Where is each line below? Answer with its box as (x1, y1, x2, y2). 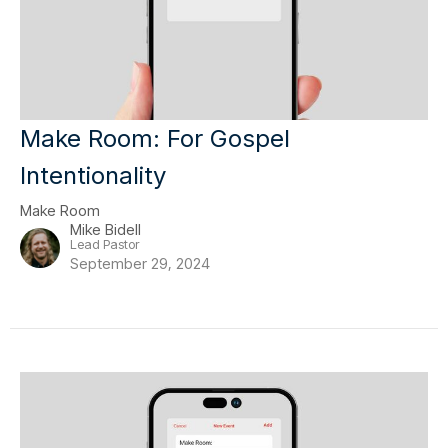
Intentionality (20, 160, 166, 190)
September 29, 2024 (70, 253, 210, 273)
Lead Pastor (70, 236, 139, 252)
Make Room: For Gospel (20, 123, 290, 153)
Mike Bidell (70, 219, 141, 239)
